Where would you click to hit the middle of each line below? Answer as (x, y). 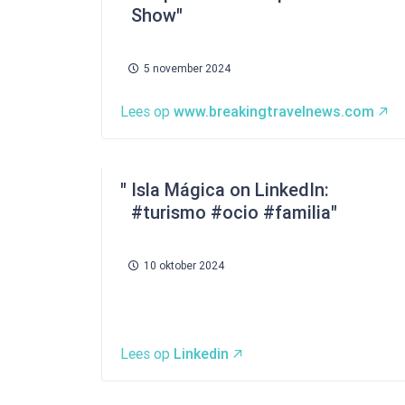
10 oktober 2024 (184, 266)
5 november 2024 (187, 69)
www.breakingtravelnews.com (274, 112)
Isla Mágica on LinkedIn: (230, 190)
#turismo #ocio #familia (231, 212)
